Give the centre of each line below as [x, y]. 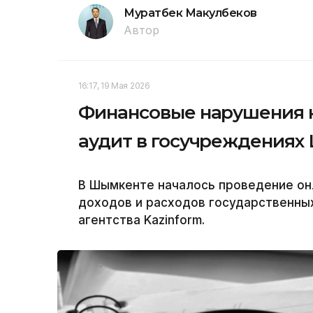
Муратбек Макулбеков [190, 13]
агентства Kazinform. [141, 220]
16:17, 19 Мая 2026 [114, 86]
